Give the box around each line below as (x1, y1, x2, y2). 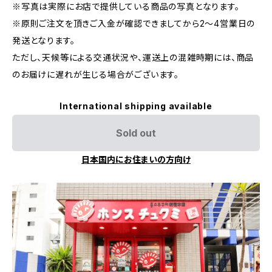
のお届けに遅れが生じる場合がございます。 (12, 69, 179, 80)
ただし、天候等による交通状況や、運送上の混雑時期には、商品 (12, 52, 254, 63)
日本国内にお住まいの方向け (81, 154, 191, 165)
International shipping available (59, 101, 212, 111)
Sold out (116, 127, 156, 139)
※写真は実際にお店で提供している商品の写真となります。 (12, 1, 240, 12)
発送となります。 (12, 35, 75, 46)
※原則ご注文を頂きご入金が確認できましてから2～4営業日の (12, 18, 256, 29)
